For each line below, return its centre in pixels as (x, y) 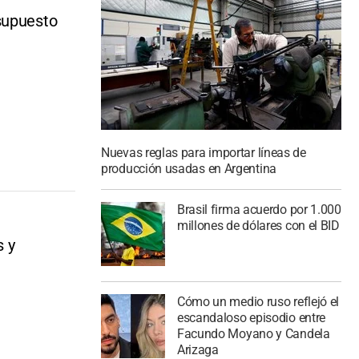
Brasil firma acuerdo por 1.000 (259, 209)
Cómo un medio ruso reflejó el (258, 301)
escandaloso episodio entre (251, 317)
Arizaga (198, 349)
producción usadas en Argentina (189, 169)
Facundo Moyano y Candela (253, 333)
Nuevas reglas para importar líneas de (204, 153)
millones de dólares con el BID (258, 225)
